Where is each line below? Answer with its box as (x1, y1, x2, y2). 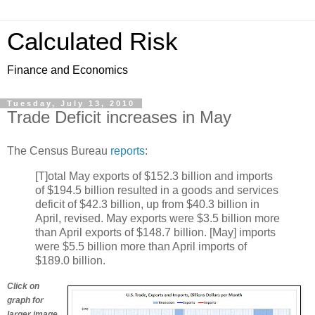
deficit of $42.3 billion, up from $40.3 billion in (35, 198, 259, 210)
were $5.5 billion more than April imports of (35, 240, 247, 252)
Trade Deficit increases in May (7, 108, 231, 127)
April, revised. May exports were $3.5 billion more (35, 212, 280, 224)
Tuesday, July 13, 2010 (7, 99, 135, 108)
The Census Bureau (7, 144, 110, 157)
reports (110, 144, 145, 157)
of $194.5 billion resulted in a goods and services (35, 184, 278, 196)
